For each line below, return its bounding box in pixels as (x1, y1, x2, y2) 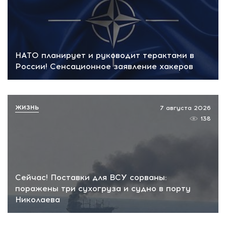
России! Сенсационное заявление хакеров (15, 61, 193, 71)
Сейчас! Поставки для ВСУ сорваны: (15, 173, 167, 183)
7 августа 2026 (160, 104, 211, 111)
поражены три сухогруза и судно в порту (15, 184, 191, 194)
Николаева (15, 195, 60, 205)
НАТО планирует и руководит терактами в (15, 50, 194, 60)
